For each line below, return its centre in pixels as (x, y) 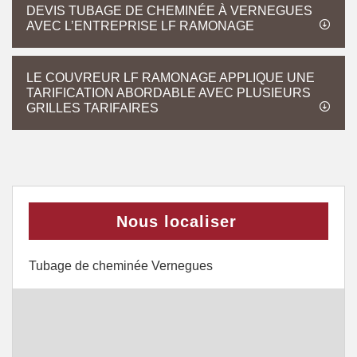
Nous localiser (177, 222)
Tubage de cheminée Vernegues (121, 266)
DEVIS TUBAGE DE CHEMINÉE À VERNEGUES (169, 11)
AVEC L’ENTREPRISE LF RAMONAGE (140, 26)
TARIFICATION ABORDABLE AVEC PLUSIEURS (169, 93)
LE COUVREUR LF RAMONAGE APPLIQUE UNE (171, 78)
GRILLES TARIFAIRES (92, 108)
